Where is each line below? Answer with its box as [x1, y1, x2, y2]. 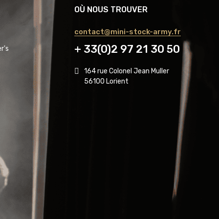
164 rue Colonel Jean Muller [84, 66, 169, 75]
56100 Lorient [84, 77, 129, 86]
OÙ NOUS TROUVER [74, 4, 148, 14]
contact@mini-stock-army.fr [74, 27, 181, 36]
